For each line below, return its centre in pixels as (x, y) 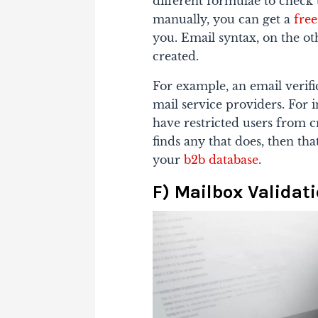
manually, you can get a (224, 19)
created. (176, 56)
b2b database (221, 159)
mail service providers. (221, 104)
